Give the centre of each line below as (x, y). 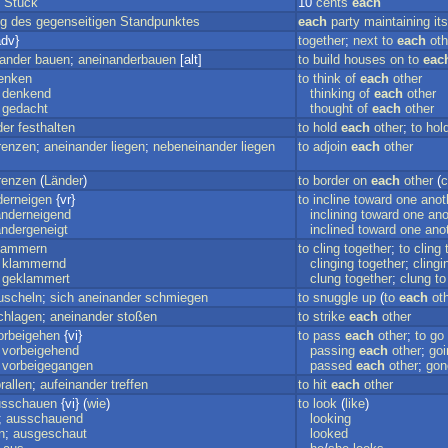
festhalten (46, 127)
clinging (332, 263)
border (331, 180)
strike (329, 316)
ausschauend (44, 418)
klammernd (34, 263)
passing (332, 350)
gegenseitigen (76, 21)
